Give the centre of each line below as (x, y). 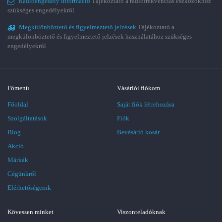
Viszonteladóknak (141, 212)
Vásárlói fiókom (139, 88)
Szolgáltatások (27, 118)
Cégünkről (22, 174)
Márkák (18, 160)
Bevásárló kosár (138, 132)
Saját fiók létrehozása (146, 104)
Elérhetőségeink (29, 188)
